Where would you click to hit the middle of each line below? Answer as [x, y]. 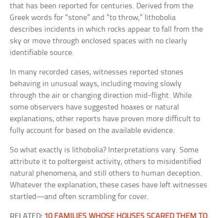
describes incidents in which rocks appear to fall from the [107, 29]
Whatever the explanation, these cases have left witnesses [109, 185]
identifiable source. [42, 53]
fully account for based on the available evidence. [92, 131]
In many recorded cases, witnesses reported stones [97, 72]
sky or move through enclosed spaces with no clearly [99, 41]
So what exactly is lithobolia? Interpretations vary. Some [104, 150]
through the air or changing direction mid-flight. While [101, 96]
